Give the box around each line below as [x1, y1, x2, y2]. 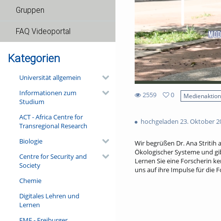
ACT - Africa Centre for [19, 112, 83, 121]
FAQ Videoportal [16, 27, 71, 36]
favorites [134, 107, 160, 116]
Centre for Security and [19, 151, 87, 161]
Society [19, 160, 40, 170]
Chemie [19, 176, 41, 185]
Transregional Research [19, 121, 87, 130]
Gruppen [16, 6, 44, 15]
